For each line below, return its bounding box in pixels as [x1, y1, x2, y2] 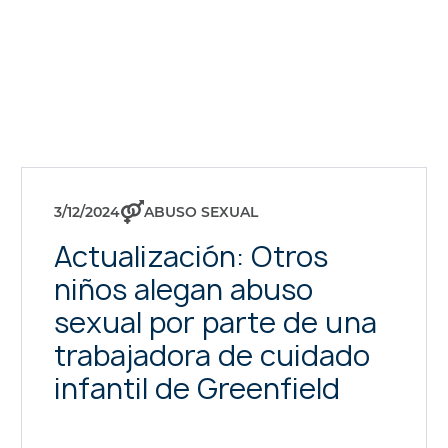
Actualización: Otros [54, 237, 329, 276]
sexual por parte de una [54, 303, 378, 342]
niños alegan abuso [54, 270, 314, 309]
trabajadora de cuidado [54, 336, 371, 375]
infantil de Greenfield [54, 369, 341, 408]
